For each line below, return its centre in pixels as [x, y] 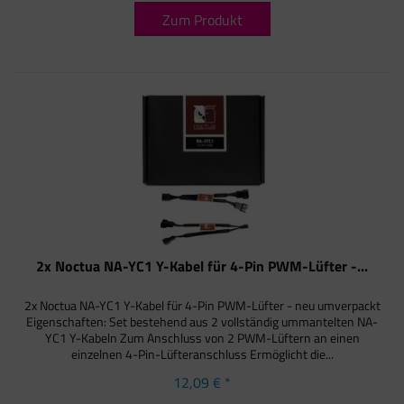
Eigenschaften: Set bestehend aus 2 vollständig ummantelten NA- [202, 322]
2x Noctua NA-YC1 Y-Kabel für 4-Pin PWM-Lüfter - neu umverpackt [202, 306]
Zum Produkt [202, 19]
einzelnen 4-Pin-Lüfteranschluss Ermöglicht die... [202, 354]
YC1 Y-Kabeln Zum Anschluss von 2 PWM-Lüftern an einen [202, 338]
